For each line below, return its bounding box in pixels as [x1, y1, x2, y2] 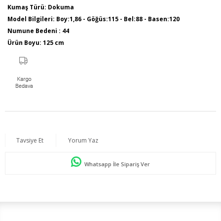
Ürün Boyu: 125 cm [7, 38, 64, 47]
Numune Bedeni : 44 [7, 27, 69, 35]
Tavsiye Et [16, 136, 43, 145]
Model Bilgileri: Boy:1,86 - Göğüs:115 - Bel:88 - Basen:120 [7, 15, 180, 23]
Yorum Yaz [68, 136, 98, 145]
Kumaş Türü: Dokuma [7, 3, 74, 11]
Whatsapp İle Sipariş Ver [83, 160, 150, 168]
